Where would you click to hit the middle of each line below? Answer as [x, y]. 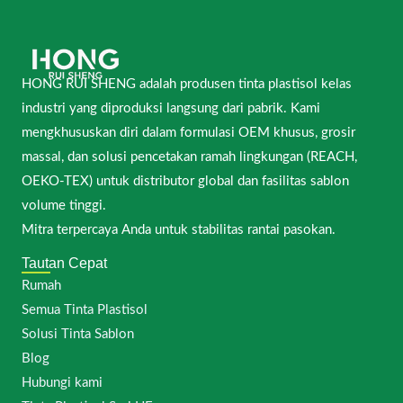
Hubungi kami [62, 383]
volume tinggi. [64, 205]
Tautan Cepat [64, 263]
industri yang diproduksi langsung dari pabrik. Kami [171, 108]
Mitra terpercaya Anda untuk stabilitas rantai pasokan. [179, 229]
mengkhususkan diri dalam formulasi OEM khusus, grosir [188, 132]
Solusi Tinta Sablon [78, 335]
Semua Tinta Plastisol [85, 310]
